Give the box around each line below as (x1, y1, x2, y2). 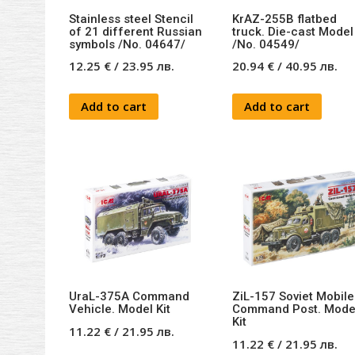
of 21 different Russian (69, 24, 202, 39)
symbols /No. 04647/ (69, 36, 185, 52)
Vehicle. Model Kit (69, 302, 170, 316)
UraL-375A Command (69, 289, 189, 303)
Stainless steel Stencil (69, 11, 193, 26)
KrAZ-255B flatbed (231, 11, 337, 26)
